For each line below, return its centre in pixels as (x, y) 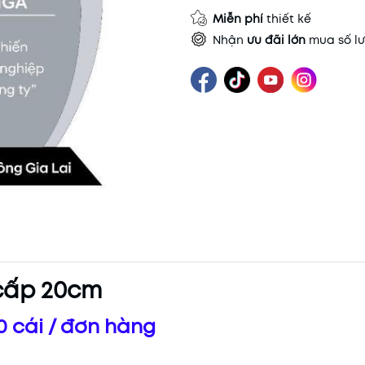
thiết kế (287, 19)
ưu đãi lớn (276, 40)
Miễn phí (238, 19)
